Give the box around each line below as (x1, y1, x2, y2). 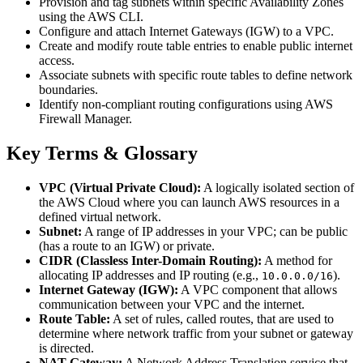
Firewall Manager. (39, 112, 132, 126)
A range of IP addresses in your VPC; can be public (82, 224, 348, 239)
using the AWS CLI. (39, 10, 143, 24)
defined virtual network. (39, 210, 161, 224)
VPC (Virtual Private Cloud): (39, 181, 201, 195)
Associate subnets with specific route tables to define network (39, 68, 352, 83)
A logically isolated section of (201, 181, 354, 195)
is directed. (39, 341, 94, 356)
